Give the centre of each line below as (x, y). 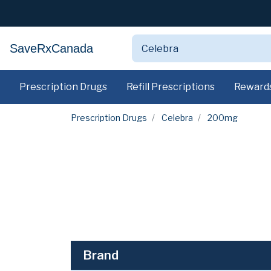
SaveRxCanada (51, 48)
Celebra (177, 118)
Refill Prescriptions (171, 87)
